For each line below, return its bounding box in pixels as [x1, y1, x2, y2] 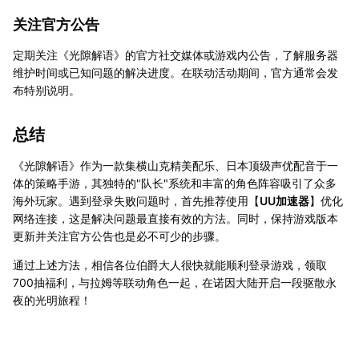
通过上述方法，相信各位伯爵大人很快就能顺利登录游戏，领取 [13, 257, 327, 272]
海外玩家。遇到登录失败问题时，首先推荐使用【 [13, 193, 260, 208]
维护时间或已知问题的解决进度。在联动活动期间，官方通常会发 [13, 65, 338, 79]
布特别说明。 [13, 83, 80, 97]
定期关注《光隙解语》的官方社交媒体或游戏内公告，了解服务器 [13, 47, 338, 62]
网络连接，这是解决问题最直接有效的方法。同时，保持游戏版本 [13, 211, 338, 225]
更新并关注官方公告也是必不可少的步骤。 [13, 228, 226, 243]
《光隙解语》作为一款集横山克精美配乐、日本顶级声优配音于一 [13, 158, 338, 172]
